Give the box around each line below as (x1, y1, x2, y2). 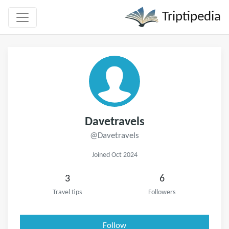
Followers (148, 189, 175, 196)
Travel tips (53, 189, 82, 196)
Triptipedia (159, 10, 221, 24)
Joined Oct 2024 (91, 152, 138, 158)
